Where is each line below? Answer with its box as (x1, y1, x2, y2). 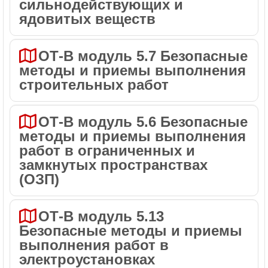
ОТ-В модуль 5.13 (38, 208, 164, 224)
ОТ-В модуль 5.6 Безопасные (38, 114, 248, 130)
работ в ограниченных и (19, 142, 195, 159)
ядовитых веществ (19, 11, 156, 27)
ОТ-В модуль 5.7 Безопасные (38, 48, 248, 64)
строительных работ (19, 77, 169, 93)
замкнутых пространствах (19, 157, 208, 173)
